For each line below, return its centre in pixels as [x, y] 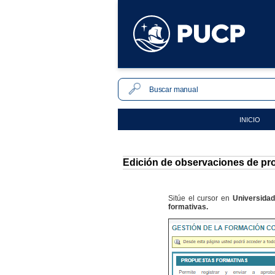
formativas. [188, 207]
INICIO [250, 120]
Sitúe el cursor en [200, 198]
